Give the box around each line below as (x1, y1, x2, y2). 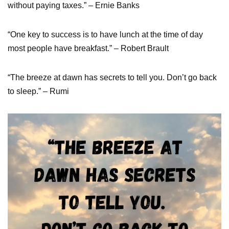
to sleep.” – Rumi (8, 86, 69, 96)
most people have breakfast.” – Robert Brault (8, 43, 169, 53)
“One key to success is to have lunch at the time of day (8, 30, 203, 39)
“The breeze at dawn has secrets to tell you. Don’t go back (8, 73, 217, 82)
